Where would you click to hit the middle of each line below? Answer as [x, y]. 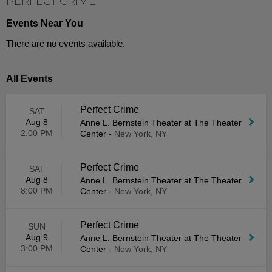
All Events [29, 79]
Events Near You [45, 23]
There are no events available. [66, 43]
